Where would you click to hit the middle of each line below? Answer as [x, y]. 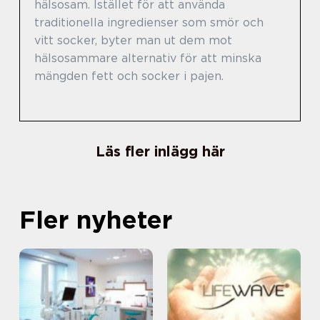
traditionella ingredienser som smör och [149, 22]
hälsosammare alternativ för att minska [148, 58]
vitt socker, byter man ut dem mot [133, 40]
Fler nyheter [96, 219]
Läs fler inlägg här [160, 151]
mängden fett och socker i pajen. [129, 76]
